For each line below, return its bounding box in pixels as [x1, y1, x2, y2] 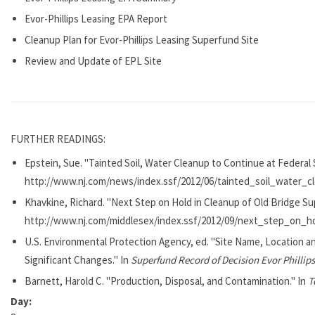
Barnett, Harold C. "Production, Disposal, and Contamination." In [25, 274, 308, 288]
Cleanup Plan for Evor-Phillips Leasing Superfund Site [25, 32, 259, 46]
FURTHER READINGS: [11, 131, 108, 146]
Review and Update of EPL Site [25, 53, 162, 67]
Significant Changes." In [25, 252, 131, 266]
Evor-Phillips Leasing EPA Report [25, 11, 167, 25]
